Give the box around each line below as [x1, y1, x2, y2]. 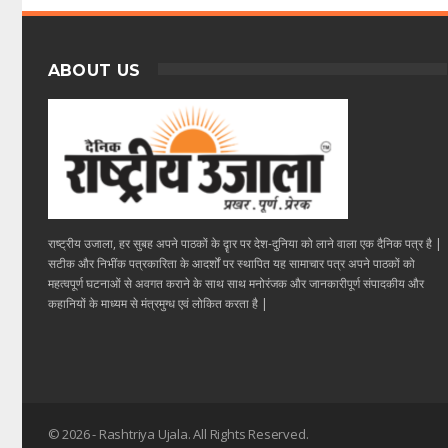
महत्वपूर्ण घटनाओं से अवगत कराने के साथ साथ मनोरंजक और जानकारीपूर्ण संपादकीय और [47, 274, 424, 292]
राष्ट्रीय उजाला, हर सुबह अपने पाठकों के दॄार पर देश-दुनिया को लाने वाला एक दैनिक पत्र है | [47, 234, 442, 252]
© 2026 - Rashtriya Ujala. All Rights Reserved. [47, 425, 309, 444]
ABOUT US [47, 60, 141, 80]
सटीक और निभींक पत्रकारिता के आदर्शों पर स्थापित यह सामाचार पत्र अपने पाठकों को [47, 254, 415, 272]
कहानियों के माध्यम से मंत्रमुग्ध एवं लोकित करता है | [47, 294, 268, 312]
